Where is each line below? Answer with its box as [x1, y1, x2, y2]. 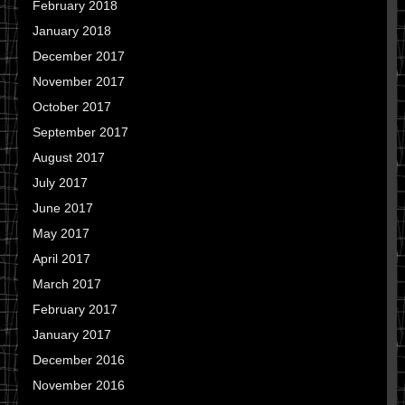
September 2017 [33, 125, 128, 140]
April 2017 [33, 251, 90, 267]
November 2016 [33, 378, 125, 393]
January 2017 [33, 327, 111, 343]
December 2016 [33, 353, 125, 368]
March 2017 [33, 277, 101, 292]
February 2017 [33, 302, 118, 317]
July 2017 [33, 175, 88, 191]
